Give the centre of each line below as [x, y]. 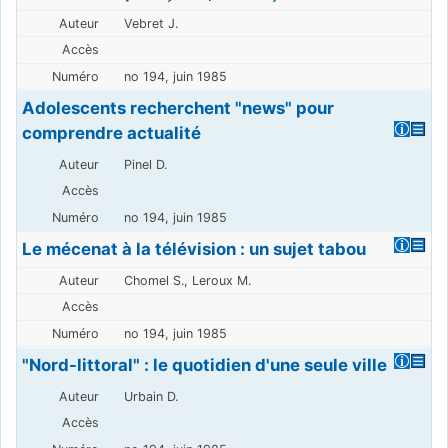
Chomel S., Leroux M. [187, 280]
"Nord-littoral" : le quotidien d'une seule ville [205, 364]
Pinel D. [145, 164]
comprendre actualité [112, 132]
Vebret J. [150, 23]
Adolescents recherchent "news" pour [178, 107]
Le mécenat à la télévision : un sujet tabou [194, 248]
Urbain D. [150, 396]
